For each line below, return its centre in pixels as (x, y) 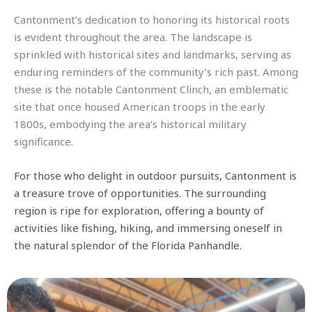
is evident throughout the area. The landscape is (133, 37)
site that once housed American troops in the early (140, 107)
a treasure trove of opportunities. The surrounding (140, 193)
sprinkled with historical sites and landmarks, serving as (153, 54)
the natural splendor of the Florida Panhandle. (128, 245)
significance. (44, 141)
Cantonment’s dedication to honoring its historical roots (152, 19)
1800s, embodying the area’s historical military (130, 124)
